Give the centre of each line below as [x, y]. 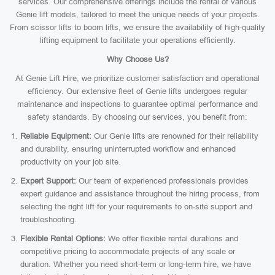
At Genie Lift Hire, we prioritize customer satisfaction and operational [137, 78]
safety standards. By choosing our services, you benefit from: [137, 117]
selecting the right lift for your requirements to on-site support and [136, 207]
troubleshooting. [48, 219]
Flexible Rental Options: [63, 238]
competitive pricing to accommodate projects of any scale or [128, 251]
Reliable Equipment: [56, 136]
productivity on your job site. [71, 162]
